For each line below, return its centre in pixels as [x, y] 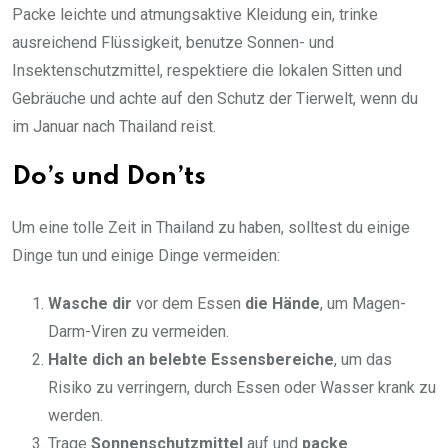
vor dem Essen [188, 303]
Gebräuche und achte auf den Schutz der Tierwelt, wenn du [215, 98]
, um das [363, 359]
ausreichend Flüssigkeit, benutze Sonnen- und [173, 42]
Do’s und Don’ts [109, 177]
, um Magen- [363, 303]
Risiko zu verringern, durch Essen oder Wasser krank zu [242, 387]
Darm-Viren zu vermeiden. [138, 331]
